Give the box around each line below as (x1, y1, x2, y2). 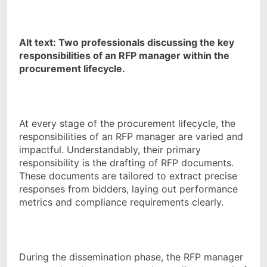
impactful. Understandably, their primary (19, 144, 201, 156)
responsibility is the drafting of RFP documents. (19, 157, 234, 169)
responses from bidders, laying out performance (19, 183, 238, 195)
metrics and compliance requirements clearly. (19, 196, 223, 209)
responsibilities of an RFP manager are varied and (19, 131, 243, 143)
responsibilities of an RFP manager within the (19, 49, 229, 62)
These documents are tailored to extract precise (19, 170, 237, 182)
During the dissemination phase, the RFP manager (19, 251, 243, 263)
